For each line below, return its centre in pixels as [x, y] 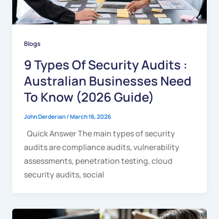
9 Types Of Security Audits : [105, 65]
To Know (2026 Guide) [89, 97]
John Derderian [45, 117]
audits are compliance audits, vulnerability [101, 147]
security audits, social [64, 175]
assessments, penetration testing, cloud [98, 161]
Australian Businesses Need [108, 81]
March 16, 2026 [90, 117]
